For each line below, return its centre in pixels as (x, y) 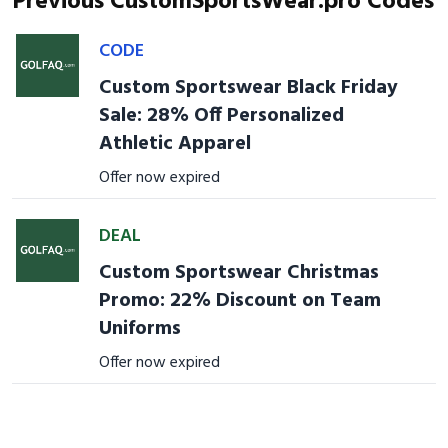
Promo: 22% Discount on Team (239, 301)
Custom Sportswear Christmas (238, 273)
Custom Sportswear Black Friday (248, 88)
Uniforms (139, 329)
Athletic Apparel (174, 144)
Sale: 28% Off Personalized (221, 116)
